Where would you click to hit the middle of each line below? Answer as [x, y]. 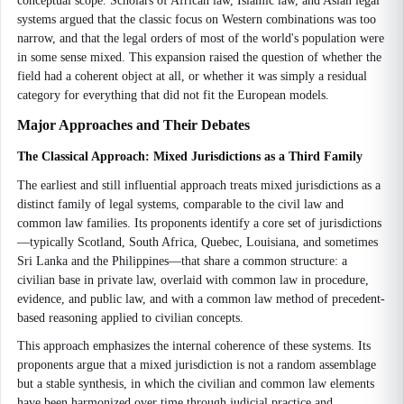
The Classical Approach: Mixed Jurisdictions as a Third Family [190, 156]
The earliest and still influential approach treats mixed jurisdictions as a [199, 185]
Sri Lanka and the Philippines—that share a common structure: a [182, 261]
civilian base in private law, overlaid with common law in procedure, [193, 280]
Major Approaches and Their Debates [133, 125]
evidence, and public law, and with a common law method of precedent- [201, 299]
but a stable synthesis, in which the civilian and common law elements [196, 384]
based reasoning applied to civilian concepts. [130, 318]
